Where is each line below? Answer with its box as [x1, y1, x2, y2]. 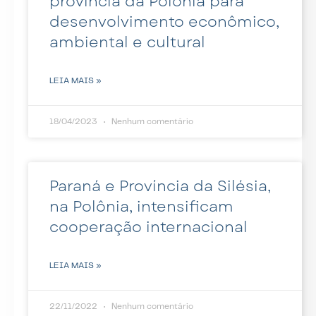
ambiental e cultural [49, 31, 205, 53]
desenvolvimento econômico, [49, 11, 279, 32]
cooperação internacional [49, 216, 248, 238]
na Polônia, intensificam [49, 195, 233, 217]
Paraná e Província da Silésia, [49, 175, 271, 197]
